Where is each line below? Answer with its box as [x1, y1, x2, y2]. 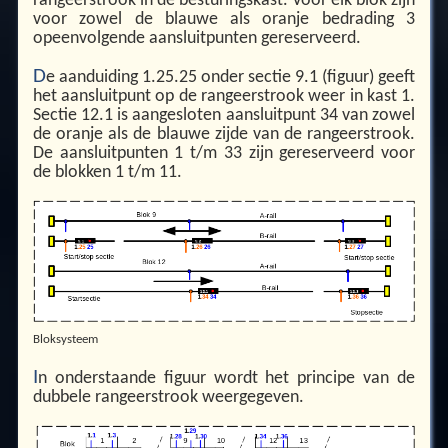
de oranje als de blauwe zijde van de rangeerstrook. [32, 125, 416, 143]
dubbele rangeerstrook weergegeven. [32, 388, 304, 406]
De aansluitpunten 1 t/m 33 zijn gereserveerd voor [32, 144, 416, 162]
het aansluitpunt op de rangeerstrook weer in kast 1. [32, 87, 416, 105]
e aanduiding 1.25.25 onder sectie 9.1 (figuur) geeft [45, 68, 416, 86]
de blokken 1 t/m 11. [32, 163, 182, 181]
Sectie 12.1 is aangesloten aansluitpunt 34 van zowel [32, 106, 416, 124]
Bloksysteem [32, 333, 98, 347]
